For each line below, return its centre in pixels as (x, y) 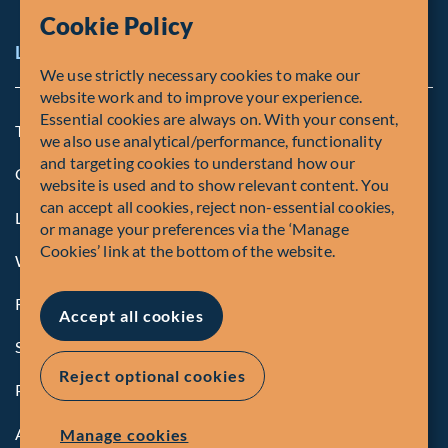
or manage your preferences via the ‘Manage (194, 228)
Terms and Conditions (92, 131)
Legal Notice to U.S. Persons (113, 217)
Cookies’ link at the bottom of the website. (187, 250)
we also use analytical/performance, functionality (211, 140)
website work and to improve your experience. (201, 96)
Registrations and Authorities (119, 303)
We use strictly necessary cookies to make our (200, 74)
